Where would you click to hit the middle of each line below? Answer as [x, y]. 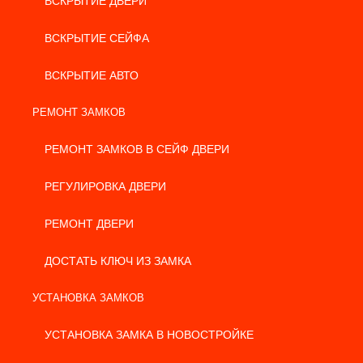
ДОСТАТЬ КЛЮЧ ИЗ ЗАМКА [118, 261]
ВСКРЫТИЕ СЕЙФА [97, 38]
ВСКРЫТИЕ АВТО [92, 75]
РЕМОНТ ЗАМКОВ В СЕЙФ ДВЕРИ [137, 149]
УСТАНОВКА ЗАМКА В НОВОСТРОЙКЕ [149, 335]
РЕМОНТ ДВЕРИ [89, 224]
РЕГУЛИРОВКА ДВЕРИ [105, 186]
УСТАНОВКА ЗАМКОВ [88, 298]
